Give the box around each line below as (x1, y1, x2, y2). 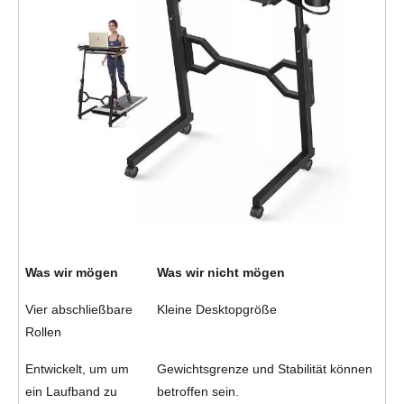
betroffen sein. (156, 383, 239, 399)
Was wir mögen (24, 264, 118, 280)
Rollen (24, 324, 61, 339)
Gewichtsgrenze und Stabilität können (156, 361, 372, 376)
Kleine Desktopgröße (156, 301, 277, 317)
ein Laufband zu (24, 383, 117, 399)
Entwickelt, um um (24, 361, 129, 376)
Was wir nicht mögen (156, 264, 285, 280)
